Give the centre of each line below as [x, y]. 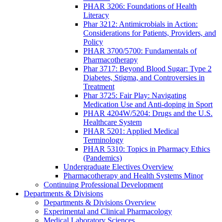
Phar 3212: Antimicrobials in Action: [140, 24]
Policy [93, 42]
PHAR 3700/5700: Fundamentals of [140, 51]
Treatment [99, 87]
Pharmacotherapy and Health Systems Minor [133, 176]
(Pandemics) [103, 158]
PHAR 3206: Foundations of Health [140, 6]
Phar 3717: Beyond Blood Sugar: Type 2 [147, 69]
